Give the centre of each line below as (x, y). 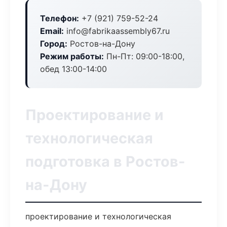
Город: (54, 44)
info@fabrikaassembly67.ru (117, 31)
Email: (52, 31)
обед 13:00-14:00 (73, 69)
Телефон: (60, 18)
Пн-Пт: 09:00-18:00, (144, 56)
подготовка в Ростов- (105, 161)
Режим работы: (72, 56)
